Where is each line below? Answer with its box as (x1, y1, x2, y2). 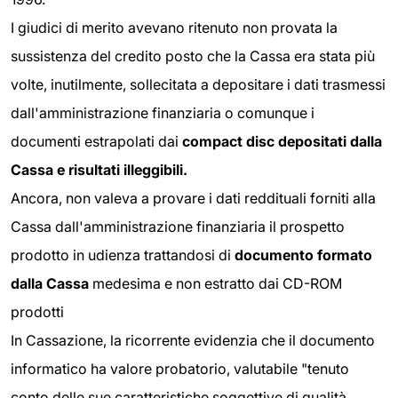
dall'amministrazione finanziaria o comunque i (11, 104, 314, 122)
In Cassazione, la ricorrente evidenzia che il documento (11, 331, 375, 349)
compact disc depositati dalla (182, 132, 382, 150)
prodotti (11, 303, 64, 321)
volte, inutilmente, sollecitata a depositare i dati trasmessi (11, 76, 386, 93)
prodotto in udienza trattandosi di (11, 246, 235, 264)
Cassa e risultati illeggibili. (11, 161, 187, 179)
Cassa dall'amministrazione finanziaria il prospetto (11, 218, 345, 235)
